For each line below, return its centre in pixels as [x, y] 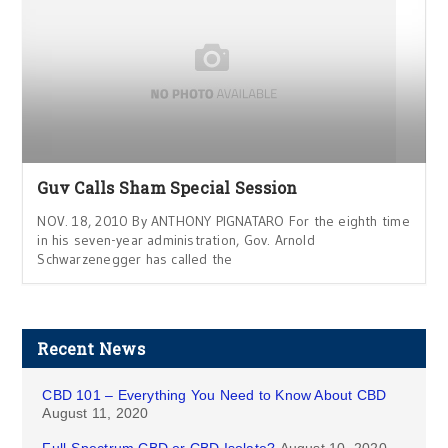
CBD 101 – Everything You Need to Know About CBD [214, 395]
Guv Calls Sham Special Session [167, 187]
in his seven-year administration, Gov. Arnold [176, 240]
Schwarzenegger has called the [135, 259]
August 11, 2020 [95, 413]
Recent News [91, 348]
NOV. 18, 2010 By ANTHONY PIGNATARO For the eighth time [223, 221]
